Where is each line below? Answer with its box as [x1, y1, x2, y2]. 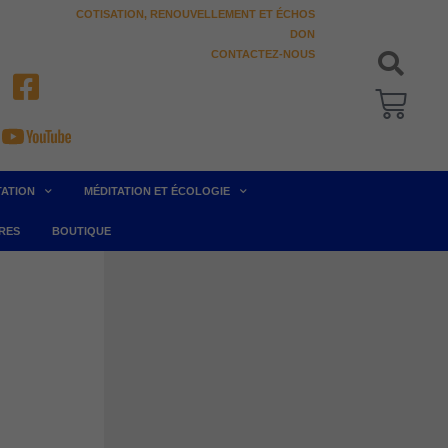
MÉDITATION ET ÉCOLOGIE [84, 185, 230, 197]
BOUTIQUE [52, 225, 111, 237]
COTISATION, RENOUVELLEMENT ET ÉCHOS [75, 8, 315, 20]
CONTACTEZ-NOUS [210, 48, 315, 60]
